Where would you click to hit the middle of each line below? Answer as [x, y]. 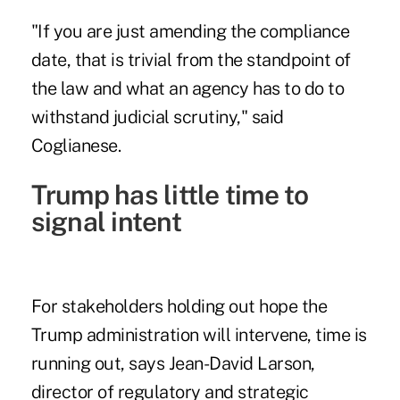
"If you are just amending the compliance [190, 31]
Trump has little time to [170, 194]
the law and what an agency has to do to [187, 88]
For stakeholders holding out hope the [179, 306]
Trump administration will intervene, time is [199, 334]
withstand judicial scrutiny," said [157, 117]
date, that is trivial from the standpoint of [191, 59]
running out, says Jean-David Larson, [173, 363]
